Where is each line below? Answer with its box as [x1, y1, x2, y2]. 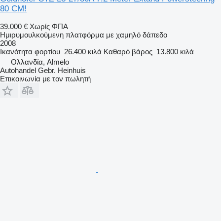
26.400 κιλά [64, 47, 102, 56]
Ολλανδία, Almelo [11, 57, 69, 66]
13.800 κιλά [156, 47, 194, 56]
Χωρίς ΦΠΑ [30, 22, 68, 31]
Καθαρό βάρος [104, 47, 152, 56]
